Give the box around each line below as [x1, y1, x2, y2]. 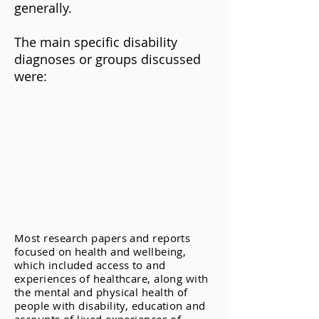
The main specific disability [14, 33, 177, 51]
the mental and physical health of [14, 285, 188, 299]
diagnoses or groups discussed [14, 51, 201, 68]
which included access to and [14, 258, 166, 272]
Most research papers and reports [14, 231, 191, 245]
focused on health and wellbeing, [14, 244, 187, 258]
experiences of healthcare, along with [14, 271, 209, 286]
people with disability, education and [14, 298, 206, 313]
